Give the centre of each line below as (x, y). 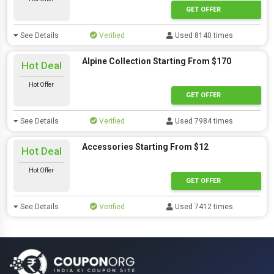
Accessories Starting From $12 (145, 147)
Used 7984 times (203, 121)
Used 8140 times (203, 35)
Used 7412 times (203, 207)
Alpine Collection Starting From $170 (156, 61)
